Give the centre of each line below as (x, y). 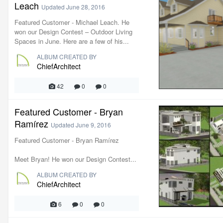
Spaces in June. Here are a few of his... (72, 41)
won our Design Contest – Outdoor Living (73, 32)
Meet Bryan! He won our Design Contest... (75, 159)
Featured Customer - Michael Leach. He (72, 22)
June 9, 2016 (93, 125)
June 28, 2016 (86, 7)
